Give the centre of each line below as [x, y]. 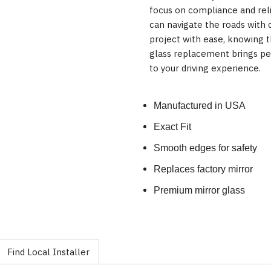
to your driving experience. [205, 68]
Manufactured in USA [200, 106]
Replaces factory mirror [203, 169]
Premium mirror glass [199, 191]
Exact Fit [172, 127]
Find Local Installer [48, 252]
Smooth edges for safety [205, 148]
